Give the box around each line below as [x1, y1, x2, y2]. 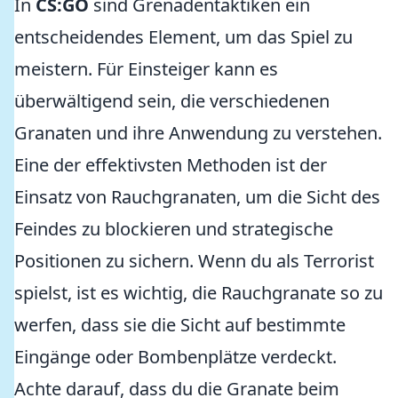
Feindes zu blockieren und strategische [14, 217, 333, 241]
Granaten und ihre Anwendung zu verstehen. [14, 121, 382, 145]
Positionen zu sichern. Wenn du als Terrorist [14, 249, 374, 273]
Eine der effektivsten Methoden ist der [14, 153, 327, 177]
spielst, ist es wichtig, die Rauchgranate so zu [14, 281, 383, 305]
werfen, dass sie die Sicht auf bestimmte [14, 313, 346, 337]
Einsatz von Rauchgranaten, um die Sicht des [14, 185, 380, 209]
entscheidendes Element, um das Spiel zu [14, 25, 353, 49]
